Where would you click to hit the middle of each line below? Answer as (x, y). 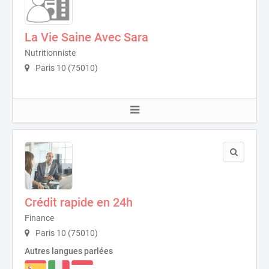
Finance (39, 218)
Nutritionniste (50, 53)
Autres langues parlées (69, 251)
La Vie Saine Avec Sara (86, 38)
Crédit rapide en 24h (79, 203)
